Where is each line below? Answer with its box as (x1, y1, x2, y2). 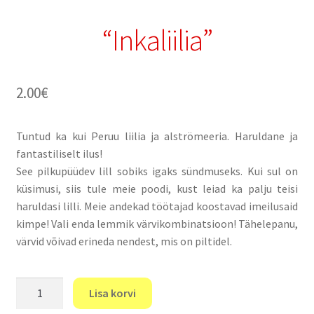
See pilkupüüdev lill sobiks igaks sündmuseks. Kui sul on (15, 164, 299, 179)
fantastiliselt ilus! (15, 146, 102, 161)
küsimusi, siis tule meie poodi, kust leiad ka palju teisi (15, 182, 299, 196)
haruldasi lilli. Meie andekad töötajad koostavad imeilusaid (15, 199, 299, 214)
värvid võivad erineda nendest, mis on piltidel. (15, 234, 232, 249)
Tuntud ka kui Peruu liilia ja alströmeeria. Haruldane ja (15, 129, 299, 144)
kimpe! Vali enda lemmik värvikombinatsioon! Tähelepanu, (15, 217, 299, 231)
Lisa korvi (89, 285, 137, 300)
